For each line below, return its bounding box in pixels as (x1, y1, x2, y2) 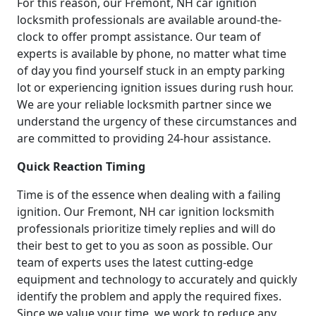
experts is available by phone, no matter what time (17, 45, 286, 61)
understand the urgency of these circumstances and (17, 113, 297, 129)
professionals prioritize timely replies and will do (17, 220, 276, 236)
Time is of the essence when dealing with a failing (17, 186, 281, 202)
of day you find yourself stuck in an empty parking (17, 62, 285, 78)
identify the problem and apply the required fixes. (17, 288, 281, 304)
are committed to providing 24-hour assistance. (17, 130, 271, 146)
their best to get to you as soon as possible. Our (17, 237, 273, 253)
